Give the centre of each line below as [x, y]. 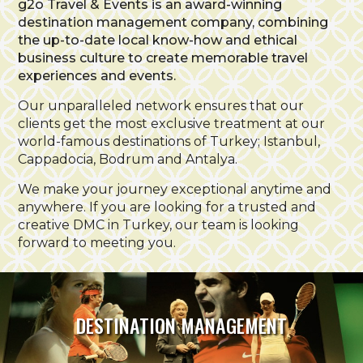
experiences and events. [97, 76]
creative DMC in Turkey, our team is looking [159, 225]
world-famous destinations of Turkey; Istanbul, [169, 141]
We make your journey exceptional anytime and [175, 189]
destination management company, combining [173, 22]
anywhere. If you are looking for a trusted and [167, 207]
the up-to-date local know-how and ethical [158, 40]
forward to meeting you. [97, 243]
